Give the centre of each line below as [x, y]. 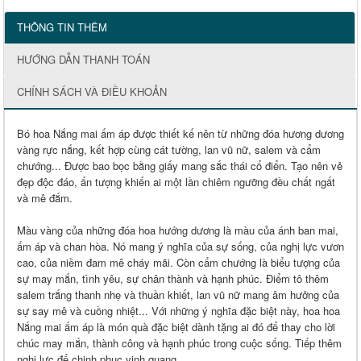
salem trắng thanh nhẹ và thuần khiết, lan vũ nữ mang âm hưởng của [178, 295]
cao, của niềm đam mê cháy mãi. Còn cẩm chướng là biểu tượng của [178, 263]
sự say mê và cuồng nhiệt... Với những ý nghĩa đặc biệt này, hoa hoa [178, 311]
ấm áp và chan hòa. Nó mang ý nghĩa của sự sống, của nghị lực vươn [180, 247]
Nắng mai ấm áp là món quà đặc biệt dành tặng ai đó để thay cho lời [176, 327]
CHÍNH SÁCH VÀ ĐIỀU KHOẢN [92, 92]
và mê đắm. [45, 198]
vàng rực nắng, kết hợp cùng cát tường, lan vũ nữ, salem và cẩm [169, 150]
